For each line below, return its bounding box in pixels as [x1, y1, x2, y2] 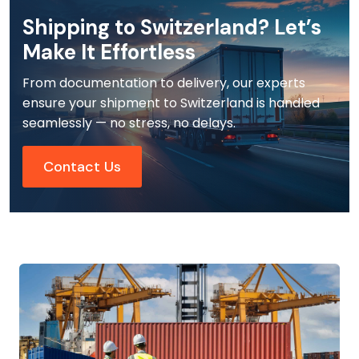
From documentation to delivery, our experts [22, 73, 305, 92]
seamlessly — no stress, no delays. [22, 113, 236, 132]
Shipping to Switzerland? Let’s [22, 13, 321, 41]
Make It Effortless [22, 38, 196, 66]
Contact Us [43, 156, 121, 176]
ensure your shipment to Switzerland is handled [22, 93, 320, 112]
